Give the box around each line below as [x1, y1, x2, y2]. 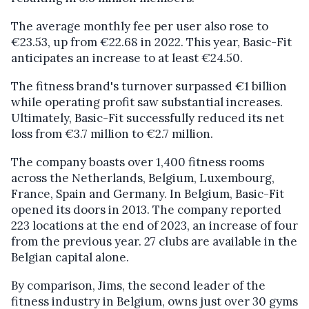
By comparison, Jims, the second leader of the [11, 278, 266, 294]
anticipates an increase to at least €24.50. [11, 50, 243, 66]
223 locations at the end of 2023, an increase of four [11, 218, 298, 234]
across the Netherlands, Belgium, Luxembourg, [11, 170, 275, 186]
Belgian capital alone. [11, 250, 129, 266]
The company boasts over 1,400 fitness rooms [11, 154, 264, 170]
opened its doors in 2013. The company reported [11, 202, 281, 218]
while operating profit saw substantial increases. [11, 94, 283, 110]
